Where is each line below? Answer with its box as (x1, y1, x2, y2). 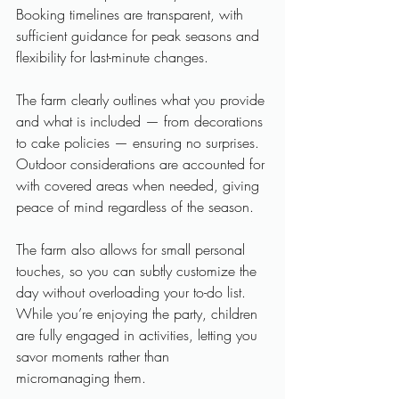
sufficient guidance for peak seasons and (16, 26, 264, 45)
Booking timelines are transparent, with (16, 4, 248, 24)
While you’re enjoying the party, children (16, 304, 262, 323)
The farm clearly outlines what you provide (16, 90, 269, 110)
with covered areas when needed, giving (16, 175, 264, 195)
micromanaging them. (16, 368, 146, 387)
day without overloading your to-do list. (16, 282, 250, 302)
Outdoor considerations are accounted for (16, 154, 269, 174)
